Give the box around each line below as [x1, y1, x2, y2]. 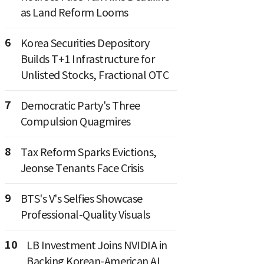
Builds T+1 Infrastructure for [20, 52, 154, 67]
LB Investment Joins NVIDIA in [27, 239, 167, 253]
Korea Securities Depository [20, 37, 149, 51]
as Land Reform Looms [20, 6, 128, 20]
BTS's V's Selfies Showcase [20, 192, 143, 206]
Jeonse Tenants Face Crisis [20, 161, 144, 176]
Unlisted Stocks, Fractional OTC [20, 68, 169, 82]
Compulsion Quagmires [20, 115, 131, 129]
